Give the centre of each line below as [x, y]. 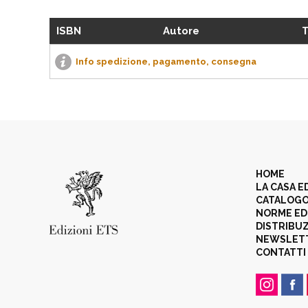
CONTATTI [281, 252]
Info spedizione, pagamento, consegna [166, 62]
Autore [181, 31]
